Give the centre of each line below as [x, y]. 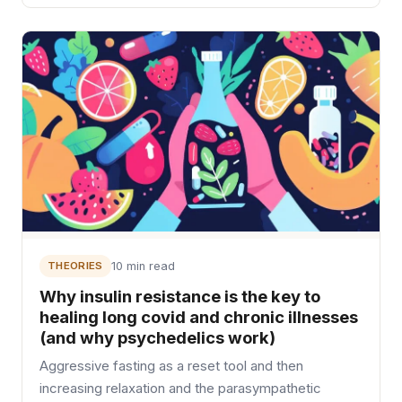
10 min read [143, 266]
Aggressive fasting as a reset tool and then [172, 366]
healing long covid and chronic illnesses [199, 316]
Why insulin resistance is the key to [180, 296]
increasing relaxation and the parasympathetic [181, 388]
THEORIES [75, 265]
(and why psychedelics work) [158, 337]
